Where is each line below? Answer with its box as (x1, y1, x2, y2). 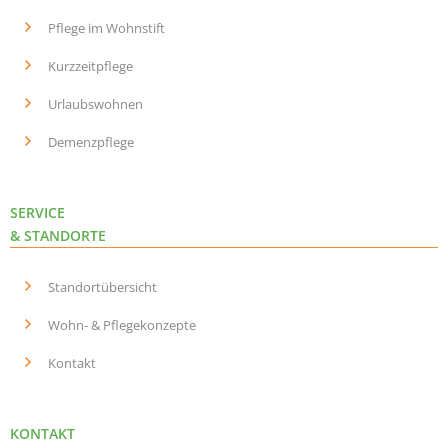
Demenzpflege (48, 133, 134, 152)
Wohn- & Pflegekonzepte (48, 316, 196, 335)
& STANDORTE (10, 226, 106, 246)
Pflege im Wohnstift (48, 19, 165, 38)
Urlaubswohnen (48, 95, 143, 114)
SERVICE (10, 203, 65, 223)
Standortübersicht (48, 278, 157, 297)
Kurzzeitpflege (48, 57, 133, 76)
